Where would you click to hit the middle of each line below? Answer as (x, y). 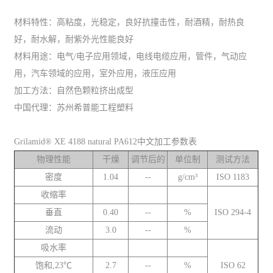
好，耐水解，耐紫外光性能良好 (74, 39)
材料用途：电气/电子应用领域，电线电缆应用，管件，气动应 (131, 56)
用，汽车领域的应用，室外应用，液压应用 (95, 73)
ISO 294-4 (233, 212)
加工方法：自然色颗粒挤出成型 (74, 90)
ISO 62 (233, 265)
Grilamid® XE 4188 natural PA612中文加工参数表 (106, 141)
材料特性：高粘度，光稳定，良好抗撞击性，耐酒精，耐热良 (129, 22)
